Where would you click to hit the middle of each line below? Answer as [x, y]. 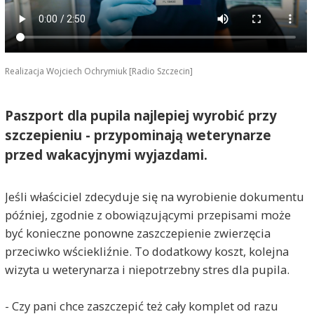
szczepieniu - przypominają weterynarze [138, 135]
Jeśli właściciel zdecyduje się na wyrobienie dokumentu [154, 196]
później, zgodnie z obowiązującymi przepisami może [148, 214]
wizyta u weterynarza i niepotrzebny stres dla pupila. [147, 269]
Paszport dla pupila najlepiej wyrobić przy [141, 116]
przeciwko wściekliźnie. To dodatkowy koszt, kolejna [146, 251]
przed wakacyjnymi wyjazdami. [106, 155]
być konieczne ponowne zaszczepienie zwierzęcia [137, 233]
